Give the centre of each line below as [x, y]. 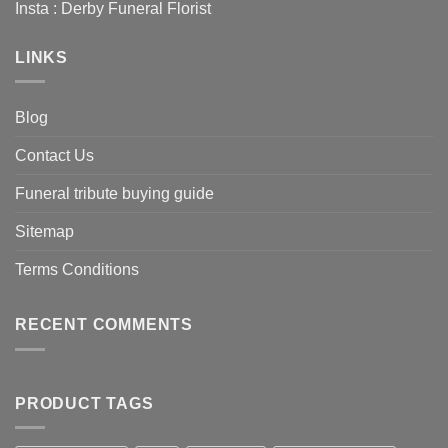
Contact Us [54, 156]
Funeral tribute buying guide [114, 194]
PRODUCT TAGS [84, 403]
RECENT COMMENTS [104, 325]
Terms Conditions [77, 270]
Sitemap [44, 232]
